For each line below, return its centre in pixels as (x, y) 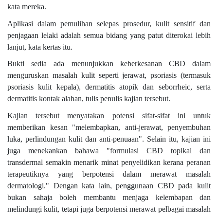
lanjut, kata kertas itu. (40, 47)
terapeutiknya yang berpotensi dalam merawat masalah (109, 174)
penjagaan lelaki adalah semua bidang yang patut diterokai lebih (109, 35)
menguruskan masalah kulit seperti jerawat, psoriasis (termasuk (109, 75)
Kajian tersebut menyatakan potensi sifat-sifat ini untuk (109, 115)
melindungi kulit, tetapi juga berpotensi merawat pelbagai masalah (109, 209)
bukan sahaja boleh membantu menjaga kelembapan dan (109, 197)
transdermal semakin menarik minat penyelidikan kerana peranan (109, 162)
